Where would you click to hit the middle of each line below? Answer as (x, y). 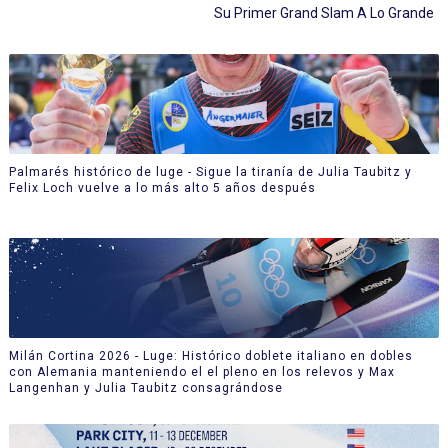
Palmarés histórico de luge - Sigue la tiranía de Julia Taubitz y (210, 171)
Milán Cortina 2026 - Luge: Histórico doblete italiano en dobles (210, 355)
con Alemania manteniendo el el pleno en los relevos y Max (201, 371)
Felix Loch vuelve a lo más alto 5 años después (162, 187)
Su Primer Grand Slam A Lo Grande (324, 13)
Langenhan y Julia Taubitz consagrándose (145, 387)
